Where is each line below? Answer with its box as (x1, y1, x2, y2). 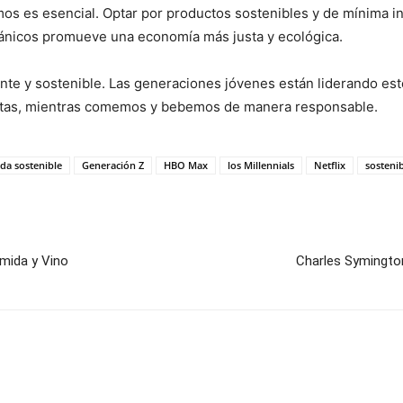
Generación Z (82, 158, 144, 172)
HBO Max (164, 158, 208, 172)
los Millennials (228, 158, 294, 172)
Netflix (314, 158, 345, 172)
